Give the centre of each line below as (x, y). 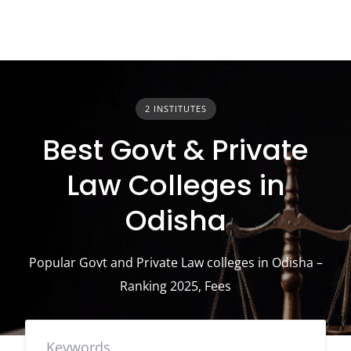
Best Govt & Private (175, 150)
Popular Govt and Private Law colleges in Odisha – (175, 262)
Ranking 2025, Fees (175, 286)
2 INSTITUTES (175, 109)
